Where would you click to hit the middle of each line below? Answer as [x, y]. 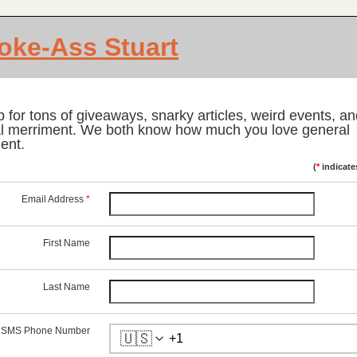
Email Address [54, 199]
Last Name [67, 287]
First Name [67, 243]
